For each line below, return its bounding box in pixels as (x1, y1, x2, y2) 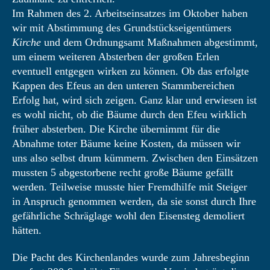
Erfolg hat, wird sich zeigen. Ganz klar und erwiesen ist (12, 94, 257, 106)
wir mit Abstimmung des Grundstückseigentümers (12, 22, 231, 34)
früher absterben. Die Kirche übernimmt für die (12, 123, 220, 135)
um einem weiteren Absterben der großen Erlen (12, 51, 219, 63)
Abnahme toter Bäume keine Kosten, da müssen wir (12, 137, 240, 149)
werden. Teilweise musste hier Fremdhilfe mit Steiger (12, 181, 247, 193)
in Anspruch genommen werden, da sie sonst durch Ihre (12, 195, 256, 207)
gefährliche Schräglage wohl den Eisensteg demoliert (12, 210, 245, 222)
